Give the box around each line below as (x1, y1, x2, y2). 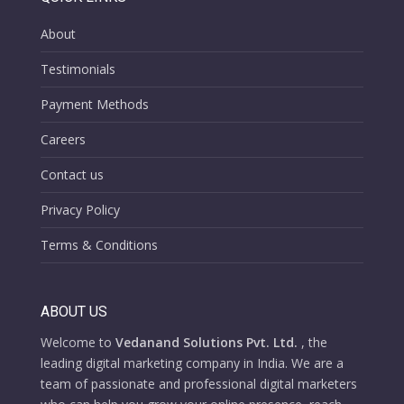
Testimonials (40, 60, 115, 78)
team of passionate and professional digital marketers (40, 374, 357, 392)
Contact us (40, 166, 104, 184)
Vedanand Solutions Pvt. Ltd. (115, 333, 298, 351)
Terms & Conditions (40, 236, 158, 254)
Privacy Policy (40, 201, 120, 219)
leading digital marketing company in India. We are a (40, 353, 344, 372)
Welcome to (40, 333, 115, 351)
